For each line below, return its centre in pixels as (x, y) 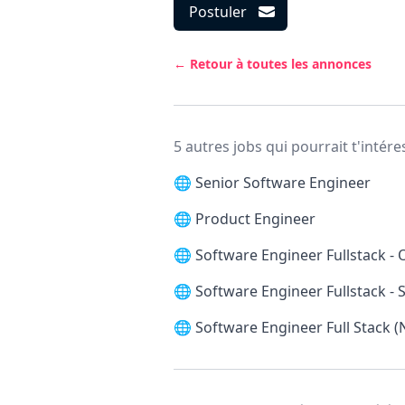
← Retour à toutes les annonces (273, 64)
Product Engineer (255, 219)
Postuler (218, 12)
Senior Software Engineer (283, 183)
